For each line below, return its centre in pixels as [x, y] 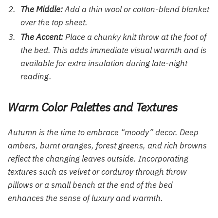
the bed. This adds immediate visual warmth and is [113, 50]
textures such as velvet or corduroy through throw [97, 172]
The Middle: [42, 9]
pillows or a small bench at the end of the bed [90, 185]
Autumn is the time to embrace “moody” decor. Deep [103, 133]
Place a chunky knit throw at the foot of [135, 37]
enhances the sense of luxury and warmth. [85, 198]
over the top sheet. [54, 23]
